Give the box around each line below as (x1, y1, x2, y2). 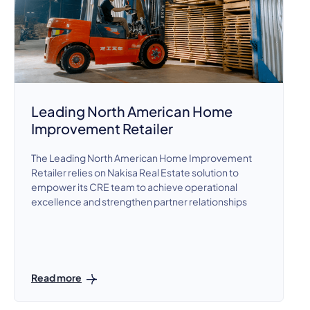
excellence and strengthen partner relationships (31, 195, 247, 208)
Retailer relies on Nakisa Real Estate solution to (31, 166, 239, 179)
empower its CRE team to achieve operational (31, 181, 237, 194)
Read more (31, 271, 82, 284)
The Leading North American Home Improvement (31, 152, 252, 165)
